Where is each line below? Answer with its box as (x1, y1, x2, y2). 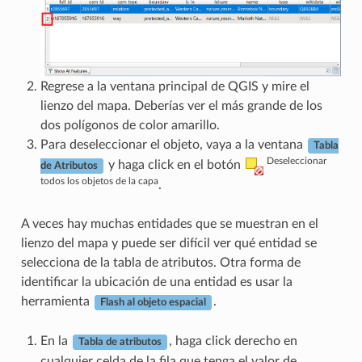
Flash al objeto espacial (99, 297, 206, 308)
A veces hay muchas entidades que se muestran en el (20, 217, 318, 231)
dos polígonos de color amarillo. (40, 119, 220, 133)
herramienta (20, 295, 93, 309)
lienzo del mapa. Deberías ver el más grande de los (40, 99, 322, 113)
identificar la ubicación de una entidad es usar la (20, 276, 293, 289)
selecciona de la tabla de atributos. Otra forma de (20, 256, 301, 270)
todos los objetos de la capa (40, 176, 158, 187)
